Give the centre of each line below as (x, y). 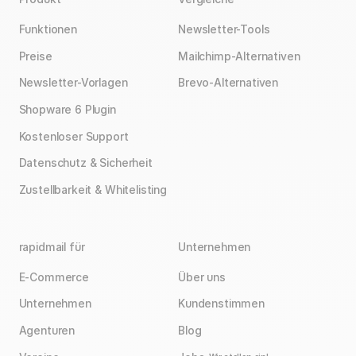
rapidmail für (52, 248)
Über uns (202, 277)
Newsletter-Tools (224, 29)
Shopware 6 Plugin (67, 109)
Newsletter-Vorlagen (73, 83)
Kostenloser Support (74, 136)
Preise (35, 56)
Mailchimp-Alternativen (239, 56)
